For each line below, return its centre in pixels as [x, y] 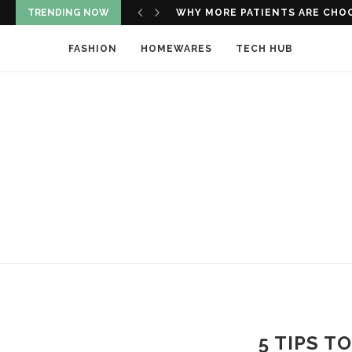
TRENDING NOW [68, 13]
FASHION [93, 49]
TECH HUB [264, 49]
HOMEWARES [176, 49]
